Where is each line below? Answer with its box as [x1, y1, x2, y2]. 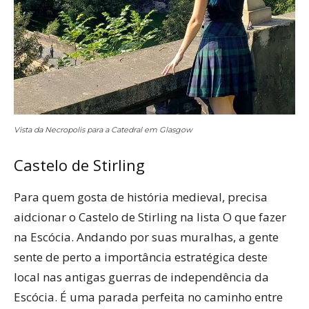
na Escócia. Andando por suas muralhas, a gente [14, 229, 279, 246]
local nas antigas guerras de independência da [14, 269, 269, 286]
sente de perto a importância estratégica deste [14, 249, 268, 266]
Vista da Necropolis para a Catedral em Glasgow [14, 125, 192, 135]
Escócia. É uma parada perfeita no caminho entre [14, 289, 283, 306]
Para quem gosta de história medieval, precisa [14, 189, 268, 206]
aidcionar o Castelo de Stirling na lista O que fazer [14, 209, 286, 226]
